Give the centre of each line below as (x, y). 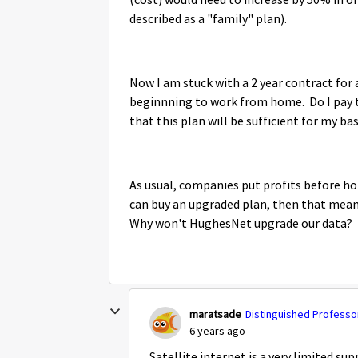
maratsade (215, 314)
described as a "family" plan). (208, 19)
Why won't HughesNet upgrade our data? (241, 224)
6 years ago (217, 331)
